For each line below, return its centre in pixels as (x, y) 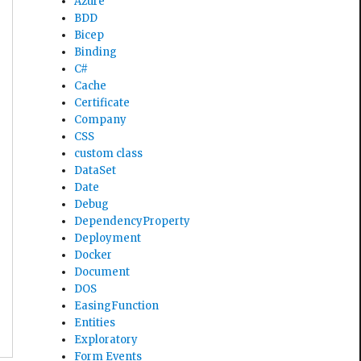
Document (102, 272)
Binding (96, 52)
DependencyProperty (133, 221)
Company (101, 119)
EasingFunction (117, 305)
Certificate (102, 102)
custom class (109, 153)
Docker (93, 255)
